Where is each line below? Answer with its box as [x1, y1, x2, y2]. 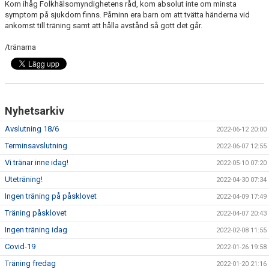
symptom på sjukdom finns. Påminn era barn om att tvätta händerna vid [5, 10, 250, 19]
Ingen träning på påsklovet [5, 192, 97, 201]
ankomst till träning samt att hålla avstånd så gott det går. [5, 21, 204, 30]
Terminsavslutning [5, 141, 67, 150]
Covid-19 [5, 242, 35, 251]
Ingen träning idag [5, 225, 67, 234]
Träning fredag [5, 259, 56, 268]
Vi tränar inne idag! [5, 158, 68, 167]
